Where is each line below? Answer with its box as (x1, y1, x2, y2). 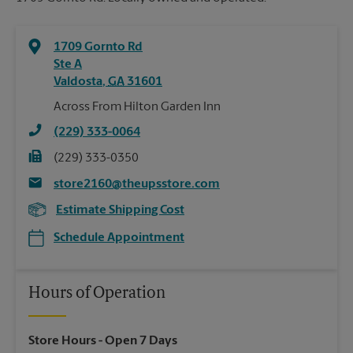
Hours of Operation (28, 286, 165, 303)
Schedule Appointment (54, 232, 184, 245)
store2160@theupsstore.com (54, 178, 220, 191)
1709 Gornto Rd (54, 41, 143, 54)
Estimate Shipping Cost (56, 204, 184, 217)
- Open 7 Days (96, 335, 177, 348)
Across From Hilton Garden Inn (54, 101, 221, 114)
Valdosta (54, 76, 102, 89)
